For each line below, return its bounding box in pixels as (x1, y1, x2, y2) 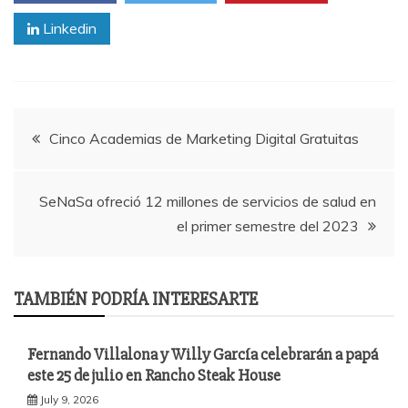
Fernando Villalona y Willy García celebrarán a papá (27, 343, 378, 364)
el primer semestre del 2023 (177, 216, 359, 235)
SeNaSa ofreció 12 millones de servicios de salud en (39, 191, 376, 210)
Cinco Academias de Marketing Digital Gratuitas (49, 128, 359, 148)
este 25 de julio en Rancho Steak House (27, 364, 280, 385)
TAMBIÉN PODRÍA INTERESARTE (14, 287, 258, 311)
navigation (13, 162, 138, 199)
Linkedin (39, 18, 97, 37)
